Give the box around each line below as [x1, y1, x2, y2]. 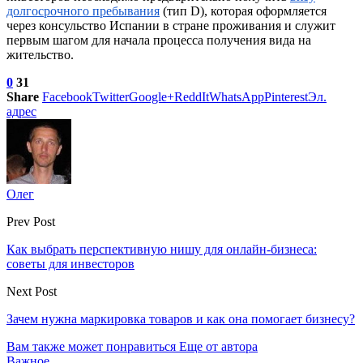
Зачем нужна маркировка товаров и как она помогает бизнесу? [6, 311, 355, 326]
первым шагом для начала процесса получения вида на [6, 32, 311, 47]
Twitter [92, 89, 129, 104]
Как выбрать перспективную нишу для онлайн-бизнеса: [6, 241, 317, 256]
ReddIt [174, 89, 209, 104]
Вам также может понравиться [6, 339, 176, 353]
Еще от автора [179, 339, 258, 353]
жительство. [6, 47, 74, 62]
